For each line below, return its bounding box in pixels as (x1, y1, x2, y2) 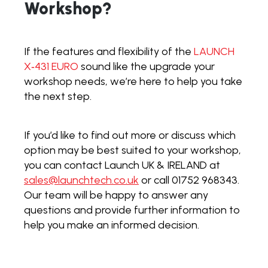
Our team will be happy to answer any (24, 188, 208, 202)
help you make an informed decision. (24, 218, 199, 232)
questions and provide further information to (24, 203, 240, 217)
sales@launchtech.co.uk (24, 173, 139, 187)
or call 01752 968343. (139, 173, 239, 187)
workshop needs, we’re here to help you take (24, 74, 242, 88)
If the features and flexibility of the (24, 44, 194, 58)
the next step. (24, 89, 92, 103)
